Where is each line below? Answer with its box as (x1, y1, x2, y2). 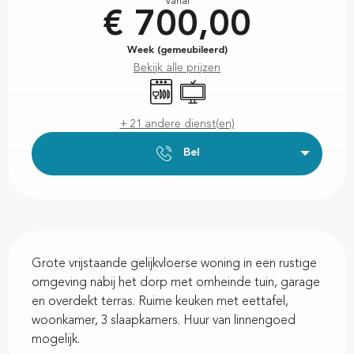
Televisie (177, 78, 224, 91)
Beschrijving (8, 233, 96, 250)
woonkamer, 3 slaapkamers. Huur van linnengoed (32, 314, 296, 327)
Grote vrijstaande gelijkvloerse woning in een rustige (32, 257, 317, 270)
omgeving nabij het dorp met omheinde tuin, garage (32, 276, 320, 289)
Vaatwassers (145, 78, 212, 91)
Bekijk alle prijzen (134, 62, 220, 73)
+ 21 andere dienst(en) (119, 119, 235, 130)
